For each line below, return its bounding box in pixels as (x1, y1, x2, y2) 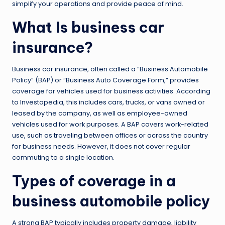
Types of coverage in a (12, 172, 176, 191)
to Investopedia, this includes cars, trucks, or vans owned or (12, 98, 205, 107)
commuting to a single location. (12, 153, 115, 162)
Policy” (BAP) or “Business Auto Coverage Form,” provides (12, 76, 199, 85)
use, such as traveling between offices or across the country (12, 131, 208, 140)
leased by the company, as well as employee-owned (12, 109, 187, 118)
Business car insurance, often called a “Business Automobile (12, 65, 208, 74)
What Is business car (12, 18, 164, 37)
